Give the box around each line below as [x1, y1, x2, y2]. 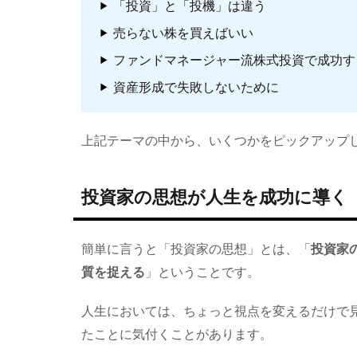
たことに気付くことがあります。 [81, 326, 273, 342]
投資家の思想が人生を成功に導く [81, 186, 348, 208]
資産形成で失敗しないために [113, 79, 279, 95]
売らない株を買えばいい [113, 25, 253, 41]
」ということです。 [145, 264, 260, 280]
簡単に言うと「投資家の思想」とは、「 [81, 241, 311, 257]
